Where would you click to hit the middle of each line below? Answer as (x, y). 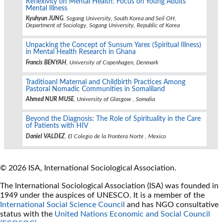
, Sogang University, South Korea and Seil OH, (120, 19)
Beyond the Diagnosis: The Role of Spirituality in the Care (113, 119)
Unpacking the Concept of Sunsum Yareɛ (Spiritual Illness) (113, 45)
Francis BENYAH (46, 62)
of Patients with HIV (57, 126)
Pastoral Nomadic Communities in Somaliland (95, 89)
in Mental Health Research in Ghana (81, 52)
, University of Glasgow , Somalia (114, 99)
